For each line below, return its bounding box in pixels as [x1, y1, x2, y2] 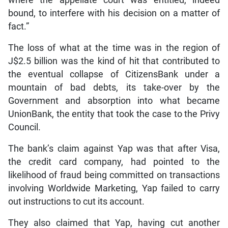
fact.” [8, 21, 29, 32]
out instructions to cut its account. [8, 196, 145, 207]
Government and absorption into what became [8, 95, 220, 106]
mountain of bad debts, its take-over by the [8, 82, 220, 93]
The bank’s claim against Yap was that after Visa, [8, 143, 220, 154]
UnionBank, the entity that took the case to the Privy [8, 108, 220, 119]
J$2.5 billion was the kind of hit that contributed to [8, 55, 220, 66]
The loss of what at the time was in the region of [8, 42, 220, 53]
